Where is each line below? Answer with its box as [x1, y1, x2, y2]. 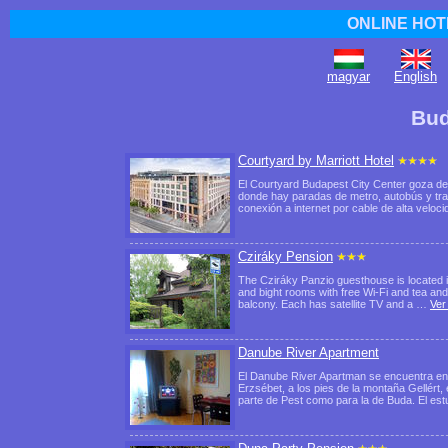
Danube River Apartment [238, 345, 379, 360]
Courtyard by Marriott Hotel [238, 153, 394, 168]
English [394, 69, 437, 84]
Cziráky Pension [238, 249, 333, 264]
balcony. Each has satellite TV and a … [238, 298, 430, 310]
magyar [327, 69, 370, 84]
